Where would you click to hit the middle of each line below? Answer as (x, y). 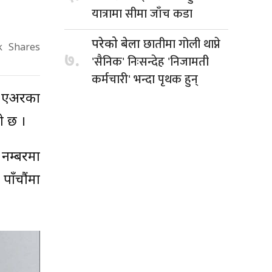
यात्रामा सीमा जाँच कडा (142, 14)
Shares (24, 49)
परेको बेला (117, 45)
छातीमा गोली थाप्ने (182, 44)
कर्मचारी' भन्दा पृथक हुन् (145, 79)
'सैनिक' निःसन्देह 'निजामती (150, 62)
